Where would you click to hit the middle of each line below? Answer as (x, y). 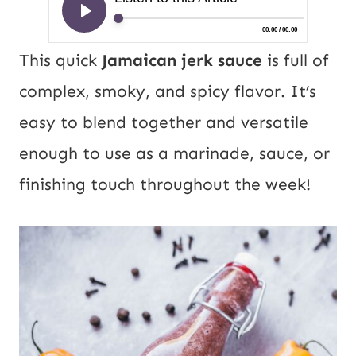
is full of (296, 61)
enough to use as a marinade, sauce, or (174, 154)
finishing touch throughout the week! (165, 185)
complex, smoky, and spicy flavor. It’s (168, 92)
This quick (60, 61)
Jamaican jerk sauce (182, 61)
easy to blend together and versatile (164, 123)
